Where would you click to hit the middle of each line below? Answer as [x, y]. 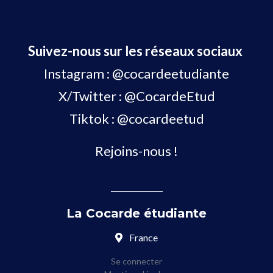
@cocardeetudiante [171, 73]
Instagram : [78, 73]
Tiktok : [93, 119]
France [143, 237]
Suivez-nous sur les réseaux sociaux [136, 51]
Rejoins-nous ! [136, 151]
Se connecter [136, 261]
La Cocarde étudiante [136, 213]
